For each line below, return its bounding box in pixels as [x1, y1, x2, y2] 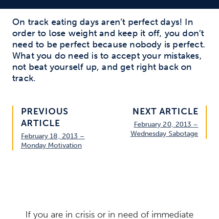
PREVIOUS [21, 106, 68, 117]
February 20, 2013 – [133, 120, 198, 129]
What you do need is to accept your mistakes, [12, 50, 202, 61]
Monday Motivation [21, 141, 82, 150]
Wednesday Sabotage [130, 129, 198, 138]
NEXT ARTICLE [132, 106, 198, 117]
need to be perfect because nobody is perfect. [12, 39, 206, 50]
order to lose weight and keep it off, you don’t [12, 28, 204, 39]
